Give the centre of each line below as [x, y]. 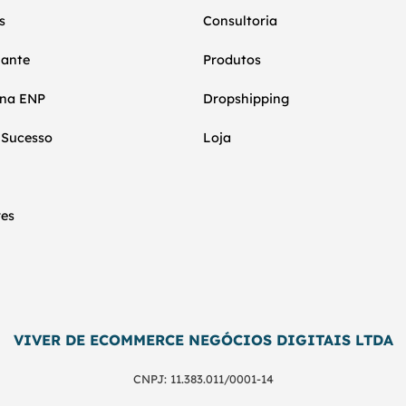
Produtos [232, 59]
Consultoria [240, 20]
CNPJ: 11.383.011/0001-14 [203, 378]
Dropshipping [246, 98]
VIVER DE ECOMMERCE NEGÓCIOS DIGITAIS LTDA [203, 339]
